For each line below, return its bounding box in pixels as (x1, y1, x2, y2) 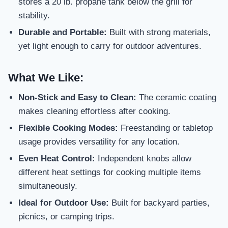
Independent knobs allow (95, 153, 191, 163)
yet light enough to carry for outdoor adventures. (18, 41, 202, 51)
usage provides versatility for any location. (18, 136, 180, 147)
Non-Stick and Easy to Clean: (18, 92, 136, 102)
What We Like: (8, 71, 83, 84)
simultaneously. (18, 181, 77, 191)
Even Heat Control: (18, 153, 95, 163)
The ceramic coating (136, 92, 216, 102)
